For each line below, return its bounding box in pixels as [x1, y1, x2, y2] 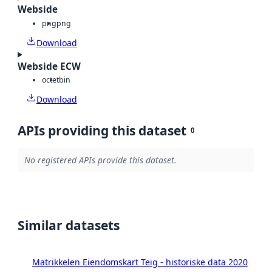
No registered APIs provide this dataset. [24, 154, 177, 166]
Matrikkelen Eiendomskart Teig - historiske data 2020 [32, 256, 248, 268]
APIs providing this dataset [18, 122, 186, 140]
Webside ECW [18, 59, 81, 73]
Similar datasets [18, 217, 120, 234]
